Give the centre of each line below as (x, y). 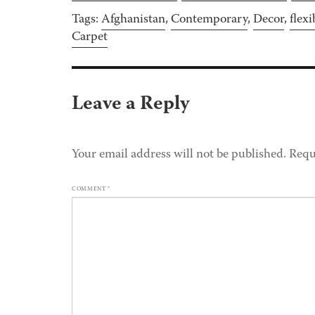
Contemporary (209, 20)
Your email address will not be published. (179, 155)
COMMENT (90, 189)
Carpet (90, 38)
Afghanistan (133, 20)
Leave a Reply (131, 105)
